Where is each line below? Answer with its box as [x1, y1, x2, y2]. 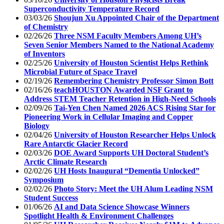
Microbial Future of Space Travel [24, 67, 137, 76]
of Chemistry [24, 22, 68, 31]
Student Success [24, 193, 78, 202]
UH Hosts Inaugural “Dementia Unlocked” [54, 166, 199, 175]
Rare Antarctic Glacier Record [24, 139, 128, 148]
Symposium [24, 175, 63, 184]
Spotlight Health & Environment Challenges [24, 211, 173, 220]
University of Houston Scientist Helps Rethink [54, 58, 208, 67]
